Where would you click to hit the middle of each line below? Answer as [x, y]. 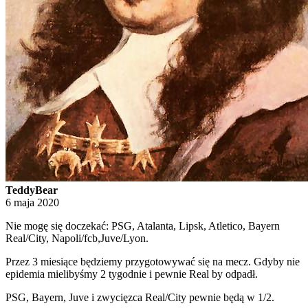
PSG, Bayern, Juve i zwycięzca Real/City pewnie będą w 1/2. [140, 298]
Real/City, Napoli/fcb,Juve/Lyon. [77, 239]
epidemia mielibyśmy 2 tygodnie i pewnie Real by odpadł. [132, 274]
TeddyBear [32, 190]
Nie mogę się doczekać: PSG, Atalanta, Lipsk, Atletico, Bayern [143, 226]
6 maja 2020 [32, 203]
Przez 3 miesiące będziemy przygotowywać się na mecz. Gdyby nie [153, 262]
